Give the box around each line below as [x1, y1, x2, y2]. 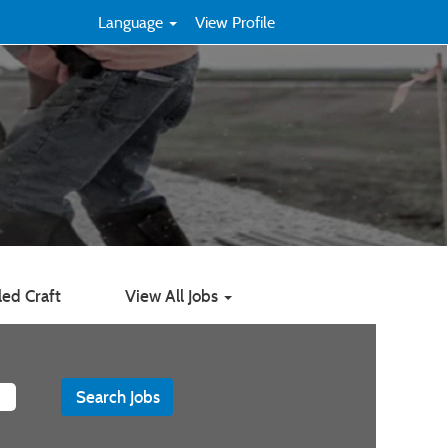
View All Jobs [125, 285, 222, 307]
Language [98, 12, 168, 32]
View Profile [195, 12, 275, 32]
